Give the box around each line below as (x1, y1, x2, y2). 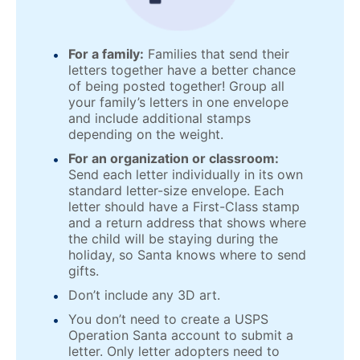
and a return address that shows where (68, 214, 306, 231)
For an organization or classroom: (68, 149, 279, 166)
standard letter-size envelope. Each (68, 182, 284, 198)
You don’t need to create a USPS (68, 310, 268, 327)
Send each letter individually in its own (68, 166, 303, 182)
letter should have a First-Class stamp (68, 198, 300, 215)
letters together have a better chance (68, 61, 296, 78)
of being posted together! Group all (68, 77, 284, 94)
